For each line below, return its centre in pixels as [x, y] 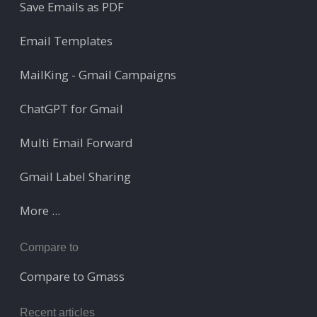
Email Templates [66, 41]
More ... [40, 211]
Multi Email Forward [76, 143]
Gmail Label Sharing [75, 177]
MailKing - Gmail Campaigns [98, 75]
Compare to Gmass [72, 276]
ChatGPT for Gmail [71, 109]
